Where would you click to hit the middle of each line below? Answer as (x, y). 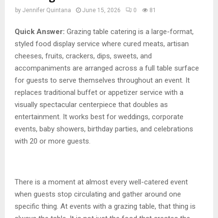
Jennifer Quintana (47, 10)
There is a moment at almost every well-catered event (101, 182)
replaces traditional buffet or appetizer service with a (99, 92)
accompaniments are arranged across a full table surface (107, 68)
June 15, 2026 (101, 10)
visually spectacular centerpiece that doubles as (91, 104)
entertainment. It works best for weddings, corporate (99, 117)
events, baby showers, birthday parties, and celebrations (104, 129)
